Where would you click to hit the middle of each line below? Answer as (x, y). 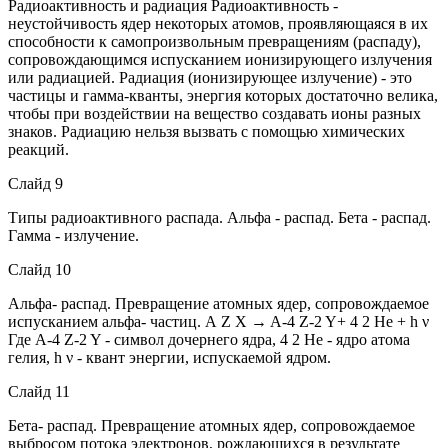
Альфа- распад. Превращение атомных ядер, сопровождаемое (218, 303)
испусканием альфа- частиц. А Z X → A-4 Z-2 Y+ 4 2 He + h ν (218, 321)
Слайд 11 (39, 391)
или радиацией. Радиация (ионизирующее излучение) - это (210, 77)
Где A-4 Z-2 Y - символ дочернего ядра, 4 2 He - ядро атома (209, 339)
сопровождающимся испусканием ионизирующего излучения (220, 59)
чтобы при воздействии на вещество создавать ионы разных (214, 113)
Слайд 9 (35, 183)
